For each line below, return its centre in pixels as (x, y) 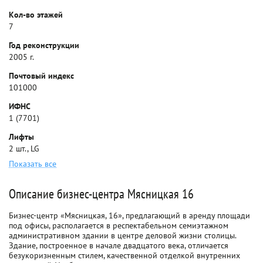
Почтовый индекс (41, 76)
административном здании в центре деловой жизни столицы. (122, 235)
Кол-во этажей (36, 15)
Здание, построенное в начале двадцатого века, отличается (119, 245)
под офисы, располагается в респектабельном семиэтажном (119, 225)
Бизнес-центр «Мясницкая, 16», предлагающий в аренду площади (129, 215)
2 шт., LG (24, 149)
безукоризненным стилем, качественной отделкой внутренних (124, 255)
